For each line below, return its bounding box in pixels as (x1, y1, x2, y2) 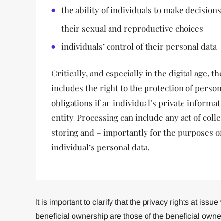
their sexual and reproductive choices (61, 23, 203, 34)
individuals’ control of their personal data (61, 41, 217, 52)
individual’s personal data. (51, 142, 149, 152)
